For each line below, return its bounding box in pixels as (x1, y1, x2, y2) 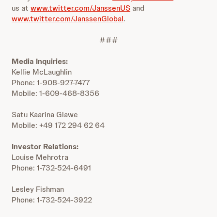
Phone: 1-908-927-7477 (12, 77, 90, 88)
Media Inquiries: (12, 56, 68, 66)
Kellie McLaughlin (12, 67, 72, 77)
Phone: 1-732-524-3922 (12, 195, 92, 205)
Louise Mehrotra (12, 152, 68, 162)
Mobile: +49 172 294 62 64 (12, 120, 105, 130)
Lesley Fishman (12, 184, 64, 194)
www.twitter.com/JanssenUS (31, 3, 130, 13)
